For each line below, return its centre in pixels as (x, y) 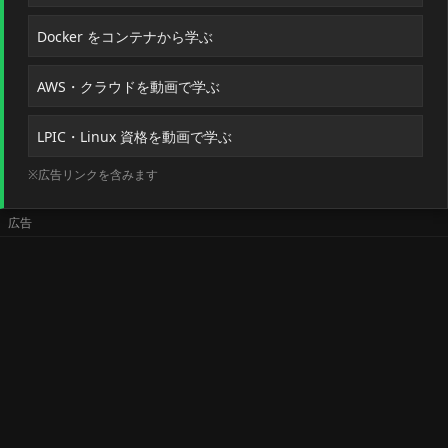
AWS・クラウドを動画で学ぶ (128, 86)
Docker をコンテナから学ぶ (125, 36)
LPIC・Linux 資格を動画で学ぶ (134, 136)
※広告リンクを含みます (93, 174)
